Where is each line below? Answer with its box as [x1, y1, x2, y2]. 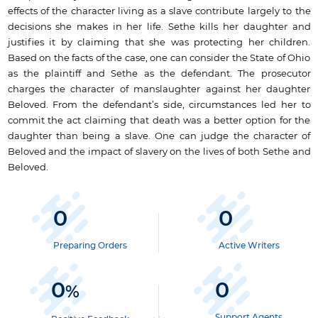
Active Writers [218, 241, 280, 251]
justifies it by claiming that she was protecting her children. [7, 38, 311, 48]
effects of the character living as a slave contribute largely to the [7, 6, 311, 16]
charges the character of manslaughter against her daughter [7, 84, 311, 94]
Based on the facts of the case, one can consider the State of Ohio [7, 53, 311, 63]
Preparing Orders [53, 241, 127, 251]
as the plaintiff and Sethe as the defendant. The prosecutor [7, 69, 311, 79]
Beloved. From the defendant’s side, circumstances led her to [7, 100, 311, 110]
